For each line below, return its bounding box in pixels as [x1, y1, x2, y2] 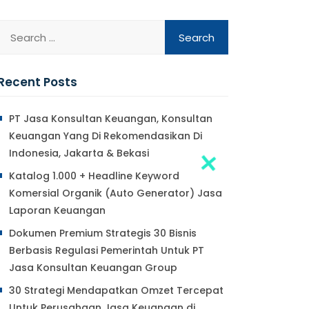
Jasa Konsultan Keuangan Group [9, 261, 177, 275]
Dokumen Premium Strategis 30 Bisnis [9, 226, 197, 240]
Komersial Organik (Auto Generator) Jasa [9, 186, 222, 200]
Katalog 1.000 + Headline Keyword [9, 169, 179, 183]
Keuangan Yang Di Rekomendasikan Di [9, 129, 202, 143]
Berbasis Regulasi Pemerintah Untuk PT [9, 243, 204, 257]
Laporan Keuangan [9, 203, 106, 217]
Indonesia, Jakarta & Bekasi [9, 146, 149, 160]
